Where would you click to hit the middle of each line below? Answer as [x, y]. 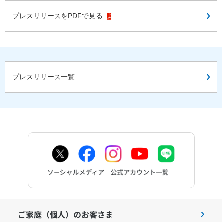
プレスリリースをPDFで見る [58, 16]
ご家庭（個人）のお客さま [65, 214]
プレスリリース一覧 [44, 77]
